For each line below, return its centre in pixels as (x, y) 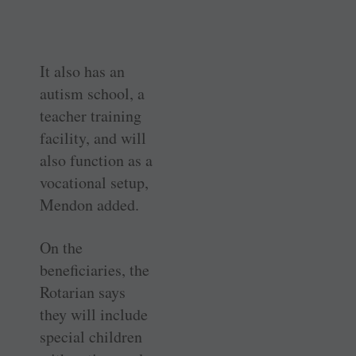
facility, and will (93, 138)
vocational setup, (94, 183)
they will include (94, 315)
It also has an (82, 72)
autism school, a (92, 94)
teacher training (91, 116)
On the (61, 248)
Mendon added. (89, 205)
